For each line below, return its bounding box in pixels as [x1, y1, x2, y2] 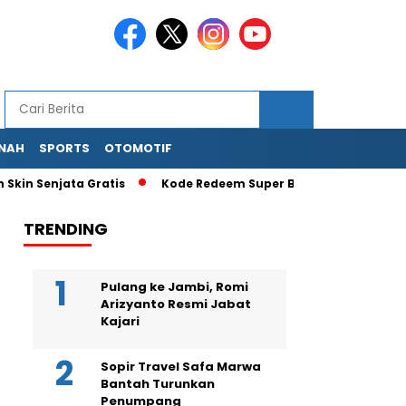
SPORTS [39, 140, 90, 157]
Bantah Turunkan [101, 375, 215, 392]
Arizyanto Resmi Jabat [101, 295, 251, 313]
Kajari [101, 313, 140, 330]
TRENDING [24, 217, 108, 240]
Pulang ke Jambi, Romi [101, 278, 248, 295]
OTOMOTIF [104, 140, 172, 157]
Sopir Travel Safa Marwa [101, 358, 261, 375]
